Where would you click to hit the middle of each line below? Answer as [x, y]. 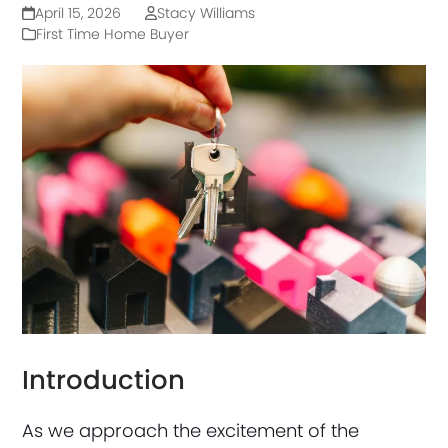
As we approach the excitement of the [191, 430]
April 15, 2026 [77, 13]
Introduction [104, 379]
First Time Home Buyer [113, 34]
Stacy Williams [205, 13]
